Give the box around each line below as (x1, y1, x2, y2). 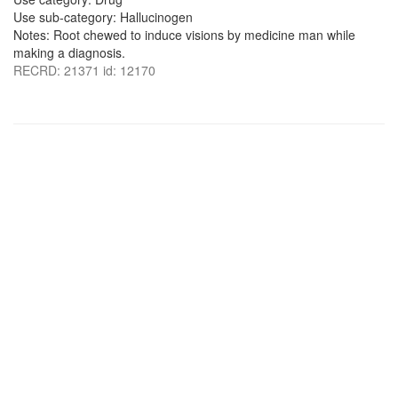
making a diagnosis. (13, 44, 125, 61)
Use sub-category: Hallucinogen (13, 8, 193, 26)
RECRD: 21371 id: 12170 (13, 61, 155, 79)
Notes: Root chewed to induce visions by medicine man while (13, 26, 355, 44)
